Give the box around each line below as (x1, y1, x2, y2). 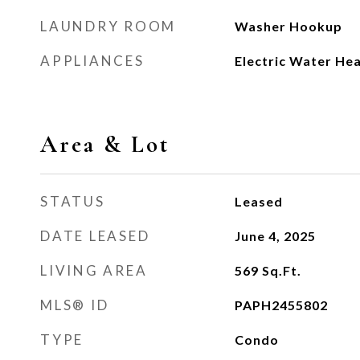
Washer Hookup (234, 18, 342, 34)
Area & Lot (40, 130, 170, 158)
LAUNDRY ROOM (40, 18, 176, 35)
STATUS (40, 193, 105, 210)
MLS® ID (40, 297, 109, 313)
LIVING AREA (40, 262, 148, 279)
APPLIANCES (40, 52, 145, 69)
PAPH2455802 (234, 297, 328, 313)
